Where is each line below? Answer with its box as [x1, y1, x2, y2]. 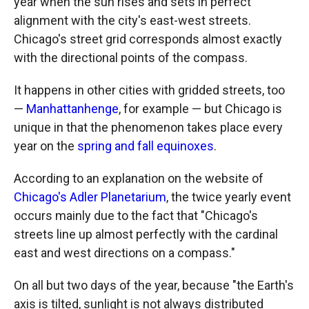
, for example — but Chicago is [119, 101, 282, 116]
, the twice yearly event [166, 190, 291, 204]
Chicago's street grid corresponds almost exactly [14, 32, 282, 46]
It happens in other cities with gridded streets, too [14, 83, 285, 97]
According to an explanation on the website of [14, 171, 263, 186]
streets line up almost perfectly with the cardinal [14, 227, 278, 241]
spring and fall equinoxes [77, 139, 214, 153]
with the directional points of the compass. [14, 50, 248, 65]
